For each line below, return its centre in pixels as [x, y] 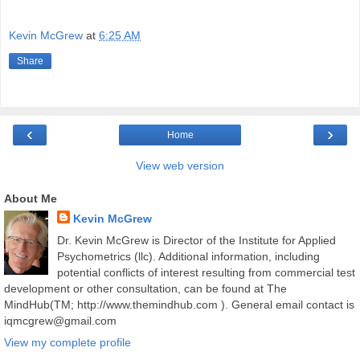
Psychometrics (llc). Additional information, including [188, 256]
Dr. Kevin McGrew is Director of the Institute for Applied [196, 240]
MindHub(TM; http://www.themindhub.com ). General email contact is [179, 304]
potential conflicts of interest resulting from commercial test [206, 272]
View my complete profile [67, 343]
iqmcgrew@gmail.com [60, 320]
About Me [31, 198]
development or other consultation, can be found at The [145, 288]
